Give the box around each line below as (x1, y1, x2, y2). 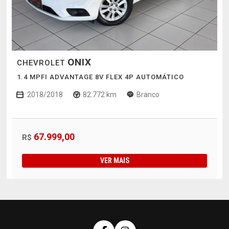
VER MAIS (100, 156, 129, 165)
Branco (136, 90, 159, 99)
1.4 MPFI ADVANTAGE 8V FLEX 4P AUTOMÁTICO (16, 73, 184, 81)
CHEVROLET (16, 58, 67, 68)
